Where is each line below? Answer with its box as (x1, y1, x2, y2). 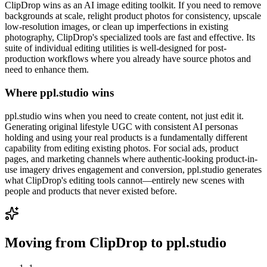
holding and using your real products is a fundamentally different (5, 132, 247, 142)
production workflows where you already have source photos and (5, 54, 251, 64)
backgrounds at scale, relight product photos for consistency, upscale (5, 11, 261, 21)
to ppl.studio (147, 234, 226, 250)
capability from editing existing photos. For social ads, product (5, 142, 238, 153)
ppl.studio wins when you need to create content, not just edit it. (5, 110, 244, 121)
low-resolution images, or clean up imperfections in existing (5, 21, 228, 32)
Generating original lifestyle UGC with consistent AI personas (5, 121, 238, 132)
